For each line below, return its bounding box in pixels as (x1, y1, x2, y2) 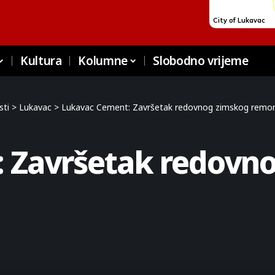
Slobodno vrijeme (153, 53, 249, 69)
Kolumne (78, 53, 128, 69)
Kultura (20, 53, 62, 69)
